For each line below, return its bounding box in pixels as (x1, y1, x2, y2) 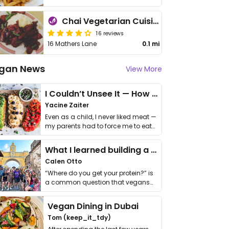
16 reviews (96, 29, 124, 37)
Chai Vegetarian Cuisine (153, 15, 159, 27)
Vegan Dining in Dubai (48, 200, 139, 212)
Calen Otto (45, 157, 82, 166)
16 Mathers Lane (48, 39, 97, 48)
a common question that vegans (45, 178, 150, 187)
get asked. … (45, 187, 82, 196)
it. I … (45, 131, 58, 140)
